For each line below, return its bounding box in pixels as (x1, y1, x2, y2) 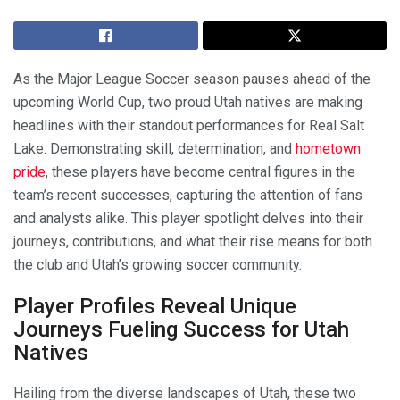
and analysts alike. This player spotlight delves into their (13, 209, 363, 227)
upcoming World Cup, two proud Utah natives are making (13, 93, 362, 111)
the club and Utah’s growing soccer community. (13, 255, 302, 273)
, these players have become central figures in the (46, 162, 355, 180)
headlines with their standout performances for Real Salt (13, 116, 364, 134)
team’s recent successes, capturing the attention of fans (13, 186, 362, 204)
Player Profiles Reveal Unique (13, 293, 296, 319)
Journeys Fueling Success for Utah (13, 316, 349, 342)
